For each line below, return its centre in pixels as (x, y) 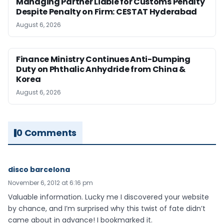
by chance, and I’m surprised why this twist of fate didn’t (107, 208)
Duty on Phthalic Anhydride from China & (101, 69)
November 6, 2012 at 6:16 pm (50, 183)
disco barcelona (39, 169)
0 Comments (47, 133)
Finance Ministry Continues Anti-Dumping (103, 59)
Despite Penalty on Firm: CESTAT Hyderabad (107, 12)
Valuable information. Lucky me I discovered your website (108, 197)
